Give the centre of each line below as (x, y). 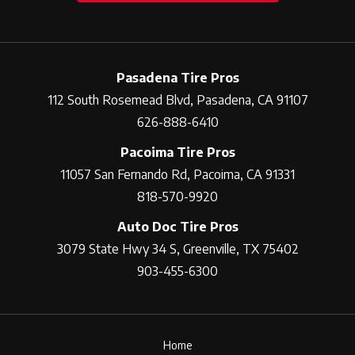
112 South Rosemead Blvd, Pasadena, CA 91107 (177, 100)
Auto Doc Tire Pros (177, 227)
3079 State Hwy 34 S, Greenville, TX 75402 (177, 249)
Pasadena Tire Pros (177, 78)
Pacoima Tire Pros (177, 152)
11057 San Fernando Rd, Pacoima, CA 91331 (177, 174)
